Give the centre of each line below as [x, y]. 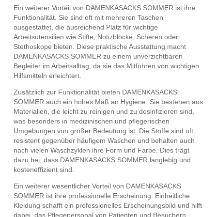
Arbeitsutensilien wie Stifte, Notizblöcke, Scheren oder [96, 37]
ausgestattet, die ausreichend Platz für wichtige [86, 27]
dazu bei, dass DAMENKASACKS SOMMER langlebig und [102, 160]
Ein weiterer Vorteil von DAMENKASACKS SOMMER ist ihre [105, 8]
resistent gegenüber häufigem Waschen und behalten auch [104, 141]
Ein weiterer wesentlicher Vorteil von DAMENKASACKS [97, 186]
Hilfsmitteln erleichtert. [47, 76]
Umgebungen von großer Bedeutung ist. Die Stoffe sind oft [103, 131]
